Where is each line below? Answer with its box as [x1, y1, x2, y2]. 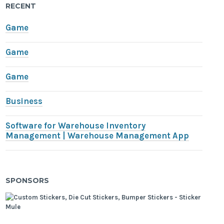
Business [5, 96, 43, 106]
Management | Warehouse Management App [5, 131, 189, 141]
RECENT [5, 1, 36, 11]
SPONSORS [5, 175, 49, 185]
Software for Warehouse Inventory [5, 121, 146, 131]
